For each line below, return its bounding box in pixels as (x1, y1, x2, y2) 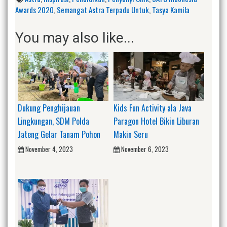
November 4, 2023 (25, 143, 73, 154)
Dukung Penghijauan (18, 101, 80, 114)
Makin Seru (113, 128, 148, 140)
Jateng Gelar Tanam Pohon (18, 128, 100, 140)
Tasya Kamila (152, 4, 190, 16)
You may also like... (15, 29, 134, 47)
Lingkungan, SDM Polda (18, 115, 89, 127)
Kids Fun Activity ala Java (113, 101, 192, 114)
